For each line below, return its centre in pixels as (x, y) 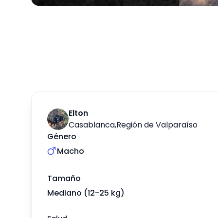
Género (62, 136)
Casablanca (92, 125)
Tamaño (64, 178)
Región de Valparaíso (157, 125)
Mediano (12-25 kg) (86, 193)
